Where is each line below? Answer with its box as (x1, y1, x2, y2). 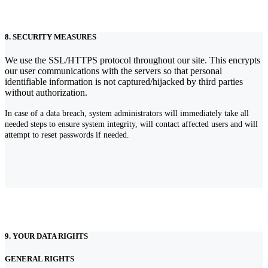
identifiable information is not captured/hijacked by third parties (5, 77, 243, 87)
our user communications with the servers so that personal (5, 66, 222, 77)
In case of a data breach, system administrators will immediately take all (5, 109, 249, 118)
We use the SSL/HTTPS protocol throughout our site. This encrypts (5, 55, 260, 66)
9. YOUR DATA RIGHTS (5, 231, 88, 240)
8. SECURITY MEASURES (5, 32, 96, 42)
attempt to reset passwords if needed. (5, 130, 129, 140)
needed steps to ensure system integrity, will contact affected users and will (5, 120, 258, 129)
